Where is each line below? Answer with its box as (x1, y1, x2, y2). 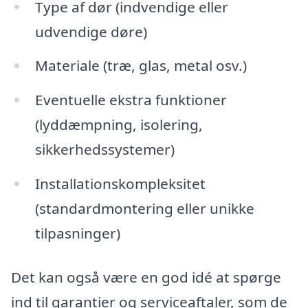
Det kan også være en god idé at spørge (11, 267, 281, 287)
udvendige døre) (34, 21, 147, 41)
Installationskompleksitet (34, 174, 206, 194)
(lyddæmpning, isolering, (34, 115, 203, 135)
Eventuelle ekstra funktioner (34, 90, 227, 110)
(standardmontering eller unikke (34, 199, 254, 219)
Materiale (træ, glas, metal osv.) (34, 56, 247, 76)
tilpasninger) (34, 223, 120, 243)
